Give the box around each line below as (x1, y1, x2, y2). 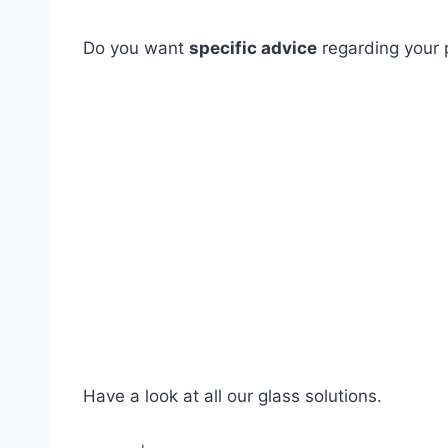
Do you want (83, 38, 189, 58)
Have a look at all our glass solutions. (83, 386, 387, 406)
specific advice (189, 38, 317, 58)
